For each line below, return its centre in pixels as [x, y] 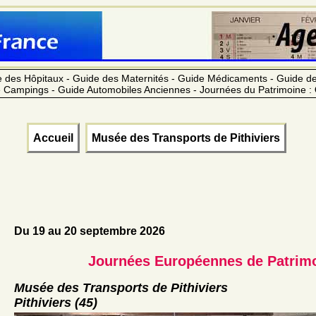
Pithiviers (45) [56, 303]
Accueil [53, 138]
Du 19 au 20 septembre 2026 [90, 231]
